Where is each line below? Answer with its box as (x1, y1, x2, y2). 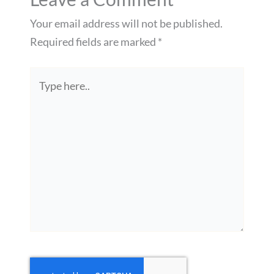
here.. (29, 87, 56, 101)
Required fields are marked (29, 34, 158, 48)
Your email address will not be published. (29, 16, 223, 30)
